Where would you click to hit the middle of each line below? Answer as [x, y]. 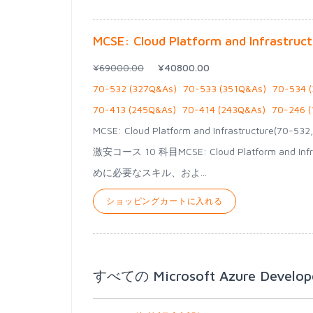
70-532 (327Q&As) [135, 88]
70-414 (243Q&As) [224, 109]
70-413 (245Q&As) [134, 109]
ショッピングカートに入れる [165, 201]
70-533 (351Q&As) [225, 88]
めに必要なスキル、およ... [150, 172]
